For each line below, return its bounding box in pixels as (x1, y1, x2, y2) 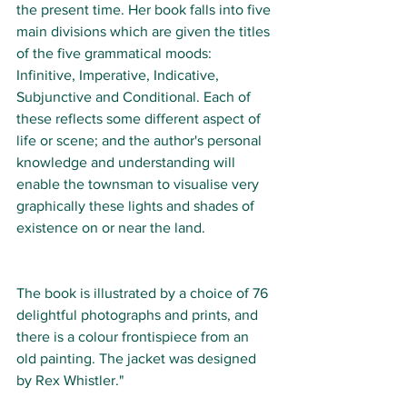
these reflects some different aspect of (16, 110, 264, 126)
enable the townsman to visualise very (16, 175, 263, 192)
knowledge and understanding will (16, 154, 239, 170)
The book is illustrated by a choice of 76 (16, 284, 272, 301)
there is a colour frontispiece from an (16, 328, 253, 344)
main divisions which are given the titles (16, 23, 273, 39)
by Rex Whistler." (16, 372, 124, 388)
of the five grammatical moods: (16, 45, 215, 61)
